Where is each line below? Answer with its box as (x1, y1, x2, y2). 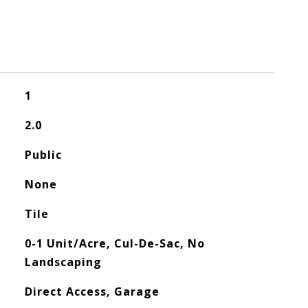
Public (24, 147, 62, 162)
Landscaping (24, 254, 102, 269)
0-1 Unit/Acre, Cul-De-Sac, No (24, 236, 205, 251)
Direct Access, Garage (24, 284, 159, 299)
